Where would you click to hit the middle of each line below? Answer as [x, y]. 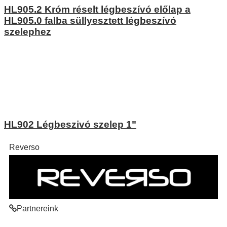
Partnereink [37, 209]
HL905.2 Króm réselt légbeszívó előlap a [97, 9]
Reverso [24, 147]
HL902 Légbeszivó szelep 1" [70, 125]
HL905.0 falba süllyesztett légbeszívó [90, 20]
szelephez [28, 31]
